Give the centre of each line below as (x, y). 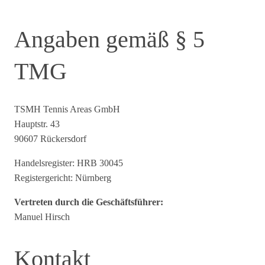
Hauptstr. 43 (37, 124)
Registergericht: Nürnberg (63, 177)
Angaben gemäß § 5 (109, 39)
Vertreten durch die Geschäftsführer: (89, 202)
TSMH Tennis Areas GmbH (67, 109)
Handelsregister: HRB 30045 (69, 163)
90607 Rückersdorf (50, 138)
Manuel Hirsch (42, 216)
